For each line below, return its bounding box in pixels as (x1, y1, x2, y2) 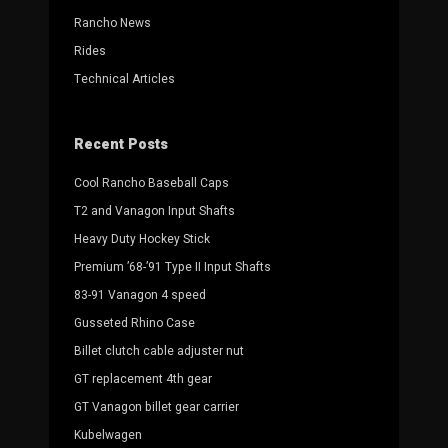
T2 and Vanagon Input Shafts (74, 202, 235, 221)
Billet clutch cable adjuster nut (74, 342, 244, 361)
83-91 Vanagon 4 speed (74, 286, 206, 305)
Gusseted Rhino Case (74, 314, 195, 333)
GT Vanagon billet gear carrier (74, 398, 239, 417)
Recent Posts (74, 134, 168, 156)
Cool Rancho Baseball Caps (74, 174, 229, 193)
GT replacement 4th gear (74, 370, 212, 389)
